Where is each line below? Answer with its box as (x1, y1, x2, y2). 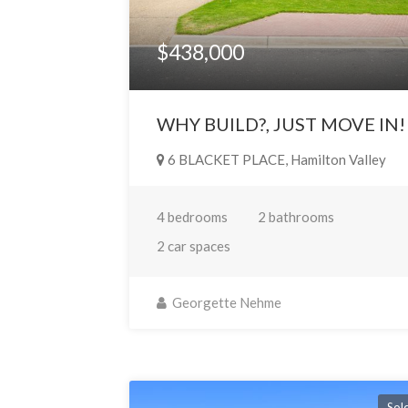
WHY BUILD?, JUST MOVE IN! (157, 113, 406, 136)
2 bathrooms (258, 209, 335, 226)
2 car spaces (157, 238, 231, 255)
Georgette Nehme (169, 294, 282, 311)
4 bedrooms (157, 209, 229, 226)
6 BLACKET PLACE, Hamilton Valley (165, 151, 387, 168)
